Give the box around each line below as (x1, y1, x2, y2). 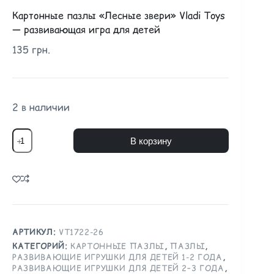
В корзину (130, 135, 172, 146)
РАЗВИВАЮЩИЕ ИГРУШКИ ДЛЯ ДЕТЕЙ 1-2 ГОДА (12, 251, 223, 263)
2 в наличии (12, 100, 70, 114)
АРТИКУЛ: (12, 226, 59, 238)
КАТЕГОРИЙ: (12, 240, 71, 252)
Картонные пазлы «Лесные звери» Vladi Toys (12, 8, 225, 23)
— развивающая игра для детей (12, 22, 160, 37)
